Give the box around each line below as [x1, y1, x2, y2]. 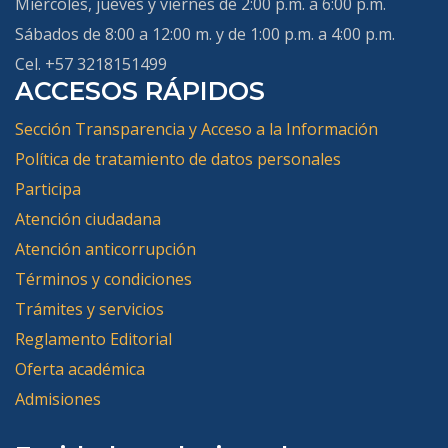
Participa [15, 177, 81, 200]
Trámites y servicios [15, 297, 164, 320]
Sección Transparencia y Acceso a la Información [15, 117, 378, 140]
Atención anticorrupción [15, 237, 196, 260]
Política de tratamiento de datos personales [15, 147, 341, 170]
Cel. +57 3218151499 [15, 52, 167, 75]
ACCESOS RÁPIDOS [15, 75, 265, 106]
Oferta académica [15, 357, 145, 380]
